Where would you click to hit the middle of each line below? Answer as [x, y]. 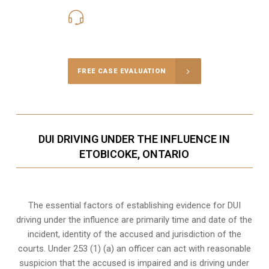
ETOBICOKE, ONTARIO [134, 154]
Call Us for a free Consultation [134, 33]
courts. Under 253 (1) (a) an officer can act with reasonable [134, 249]
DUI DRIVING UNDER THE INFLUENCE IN [134, 139]
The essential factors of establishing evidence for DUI [134, 206]
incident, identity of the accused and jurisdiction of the [134, 234]
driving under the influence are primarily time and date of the [134, 220]
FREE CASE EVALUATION [121, 71]
